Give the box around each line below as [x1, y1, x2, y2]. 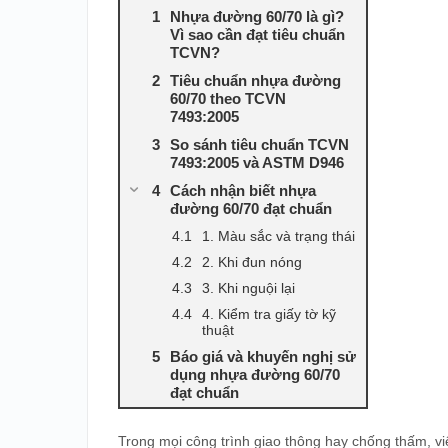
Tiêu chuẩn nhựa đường [170, 72, 341, 89]
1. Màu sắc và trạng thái [202, 228, 355, 244]
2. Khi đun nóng [202, 254, 302, 270]
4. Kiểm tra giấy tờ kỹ [202, 306, 336, 322]
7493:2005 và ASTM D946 [170, 154, 344, 171]
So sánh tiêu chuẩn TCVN [170, 136, 349, 153]
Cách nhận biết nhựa [170, 182, 316, 199]
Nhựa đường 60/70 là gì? [170, 8, 344, 25]
